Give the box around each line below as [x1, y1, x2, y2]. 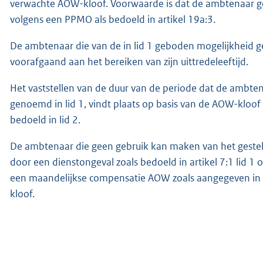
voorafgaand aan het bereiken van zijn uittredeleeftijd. [10, 55, 248, 68]
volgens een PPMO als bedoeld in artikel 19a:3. [10, 12, 215, 26]
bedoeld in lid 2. [10, 113, 80, 126]
